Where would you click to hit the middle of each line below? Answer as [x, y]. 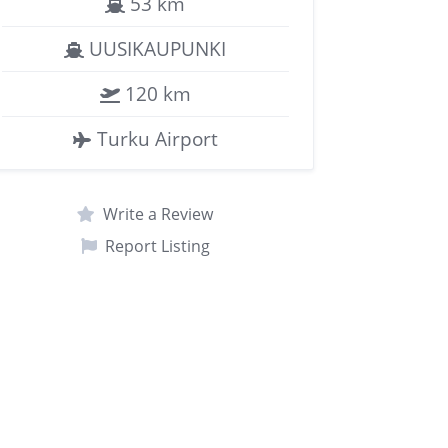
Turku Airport [155, 138]
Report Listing [157, 246]
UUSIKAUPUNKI [155, 48]
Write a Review [158, 214]
